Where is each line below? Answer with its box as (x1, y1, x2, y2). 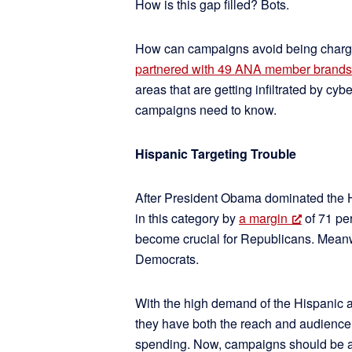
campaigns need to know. (135, 101, 277, 119)
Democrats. (135, 250, 199, 268)
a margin (239, 209, 288, 227)
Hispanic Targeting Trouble (135, 145, 296, 163)
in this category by (135, 209, 239, 227)
